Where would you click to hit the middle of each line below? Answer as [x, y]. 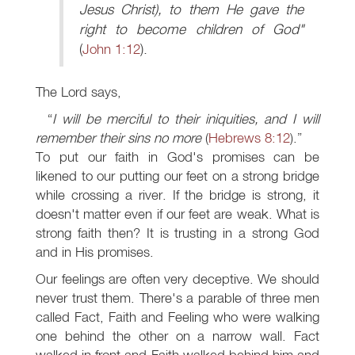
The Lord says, [78, 92]
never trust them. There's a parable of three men [177, 298]
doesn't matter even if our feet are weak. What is [177, 214]
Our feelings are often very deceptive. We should [177, 279]
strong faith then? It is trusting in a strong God [177, 233]
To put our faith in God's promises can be [177, 157]
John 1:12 [111, 49]
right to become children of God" [191, 29]
